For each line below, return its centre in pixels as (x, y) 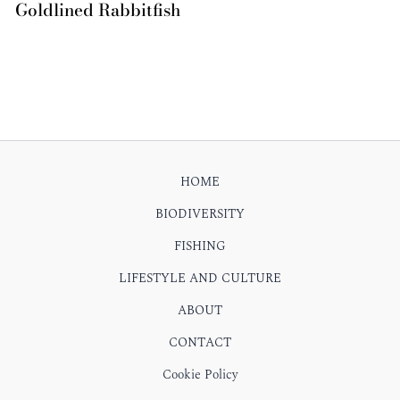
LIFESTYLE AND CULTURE (200, 278)
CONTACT (200, 342)
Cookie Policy (200, 374)
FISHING (200, 246)
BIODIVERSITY (200, 213)
